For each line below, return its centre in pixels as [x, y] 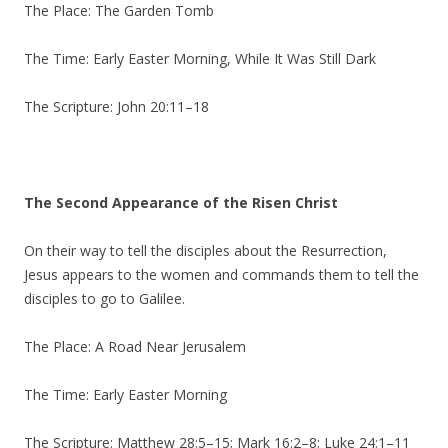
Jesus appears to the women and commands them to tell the [221, 274]
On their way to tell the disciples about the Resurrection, [205, 250]
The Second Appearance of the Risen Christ [181, 202]
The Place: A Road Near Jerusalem [135, 346]
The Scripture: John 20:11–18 [116, 106]
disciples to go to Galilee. [104, 298]
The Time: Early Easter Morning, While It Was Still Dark [200, 58]
